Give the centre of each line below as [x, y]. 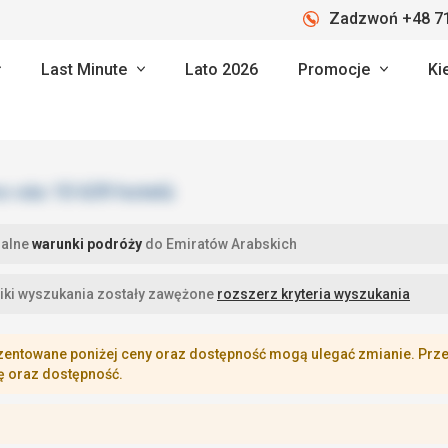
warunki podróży [87, 244]
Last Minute [84, 69]
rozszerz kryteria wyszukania [313, 294]
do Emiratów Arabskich [219, 244]
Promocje [334, 69]
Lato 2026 [221, 69]
